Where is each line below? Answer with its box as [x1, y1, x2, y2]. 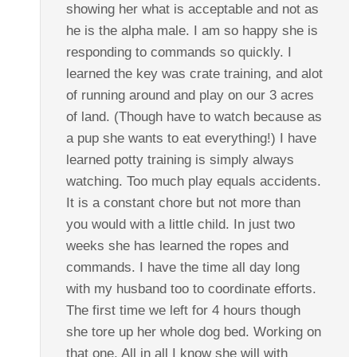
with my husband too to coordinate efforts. [65, 280, 316, 296]
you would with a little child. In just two [65, 216, 295, 232]
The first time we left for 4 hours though [65, 302, 300, 318]
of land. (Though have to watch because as [65, 108, 322, 124]
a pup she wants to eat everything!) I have [65, 130, 316, 146]
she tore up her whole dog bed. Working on [65, 324, 321, 339]
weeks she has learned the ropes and [65, 237, 288, 253]
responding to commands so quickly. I [65, 44, 292, 60]
